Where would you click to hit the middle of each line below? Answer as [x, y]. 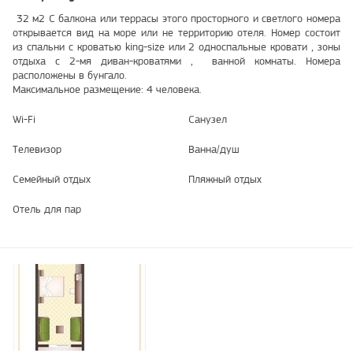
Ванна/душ [214, 149]
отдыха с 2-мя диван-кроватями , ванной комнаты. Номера [176, 61]
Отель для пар [47, 209]
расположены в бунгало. [70, 75]
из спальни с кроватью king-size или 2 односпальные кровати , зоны [176, 47]
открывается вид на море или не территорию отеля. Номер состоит [176, 33]
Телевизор [37, 149]
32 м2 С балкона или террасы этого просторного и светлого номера [176, 19]
